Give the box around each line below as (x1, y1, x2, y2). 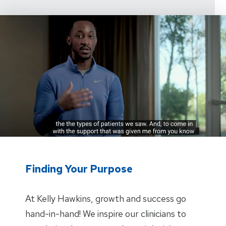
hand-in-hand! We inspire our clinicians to (25, 207, 186, 219)
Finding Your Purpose (25, 162, 133, 176)
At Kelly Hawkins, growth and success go (25, 192, 186, 204)
